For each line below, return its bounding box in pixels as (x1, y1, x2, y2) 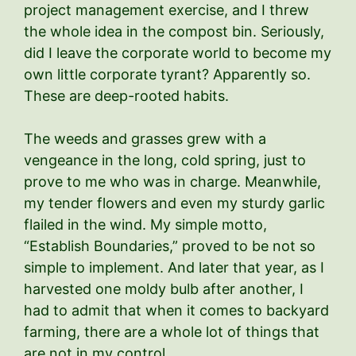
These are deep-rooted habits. (24, 87, 229, 104)
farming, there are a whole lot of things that (24, 323, 319, 340)
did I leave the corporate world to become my (24, 44, 331, 61)
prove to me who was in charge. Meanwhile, (24, 172, 321, 190)
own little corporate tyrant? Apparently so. (24, 65, 311, 83)
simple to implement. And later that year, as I (24, 258, 324, 276)
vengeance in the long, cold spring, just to (24, 151, 306, 168)
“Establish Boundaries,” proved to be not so (24, 237, 315, 254)
